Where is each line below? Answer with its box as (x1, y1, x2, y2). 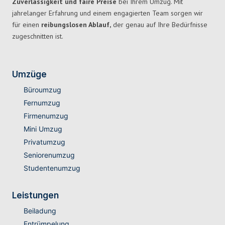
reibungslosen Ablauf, (41, 20, 111, 30)
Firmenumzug (23, 111, 68, 121)
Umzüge (12, 69, 47, 80)
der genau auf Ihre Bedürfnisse (111, 20, 207, 30)
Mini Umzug (23, 125, 62, 134)
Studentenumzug (23, 164, 80, 173)
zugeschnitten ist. (12, 32, 63, 41)
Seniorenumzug (23, 151, 75, 160)
